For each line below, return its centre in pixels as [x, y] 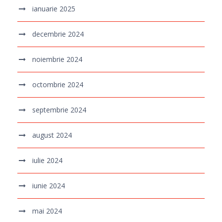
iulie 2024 [47, 161]
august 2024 [52, 135]
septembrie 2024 [59, 110]
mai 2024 [47, 211]
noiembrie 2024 [57, 59]
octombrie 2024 [58, 85]
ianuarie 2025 [54, 9]
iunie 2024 [49, 186]
